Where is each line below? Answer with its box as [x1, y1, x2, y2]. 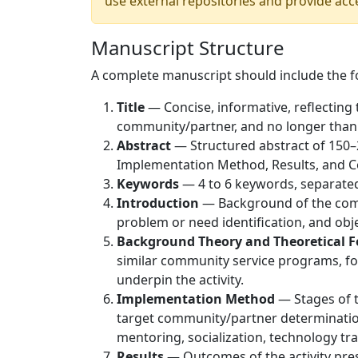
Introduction [117, 194, 199, 212]
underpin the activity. [117, 271, 244, 288]
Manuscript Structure [91, 34, 284, 61]
